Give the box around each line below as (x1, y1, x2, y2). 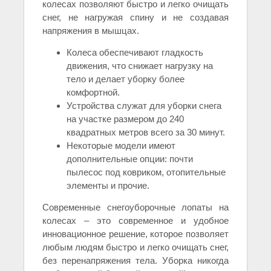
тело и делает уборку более (67, 74, 184, 85)
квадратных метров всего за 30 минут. (67, 127, 225, 138)
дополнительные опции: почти (67, 154, 193, 165)
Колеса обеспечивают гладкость (67, 47, 203, 58)
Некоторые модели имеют (67, 140, 175, 151)
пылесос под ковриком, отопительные (67, 167, 226, 178)
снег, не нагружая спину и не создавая (42, 12, 229, 23)
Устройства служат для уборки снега (67, 100, 221, 111)
